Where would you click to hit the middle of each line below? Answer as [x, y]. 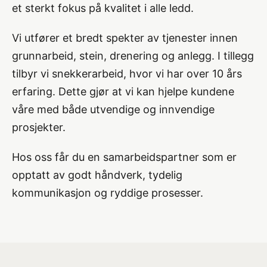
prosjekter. [39, 127]
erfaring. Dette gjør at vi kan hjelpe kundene [123, 91]
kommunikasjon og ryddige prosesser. [108, 193]
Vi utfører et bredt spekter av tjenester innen [125, 38]
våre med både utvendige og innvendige [113, 109]
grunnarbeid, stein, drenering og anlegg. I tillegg [133, 56]
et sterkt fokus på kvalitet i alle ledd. [103, 8]
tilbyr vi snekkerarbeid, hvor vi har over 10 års [127, 74]
